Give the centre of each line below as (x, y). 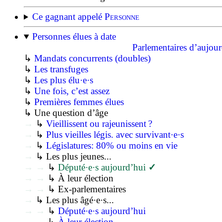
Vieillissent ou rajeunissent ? (99, 123)
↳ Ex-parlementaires (85, 189)
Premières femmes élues (79, 102)
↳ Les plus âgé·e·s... (74, 200)
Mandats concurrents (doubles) (92, 58)
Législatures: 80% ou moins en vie (112, 145)
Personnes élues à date (74, 36)
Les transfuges (61, 69)
